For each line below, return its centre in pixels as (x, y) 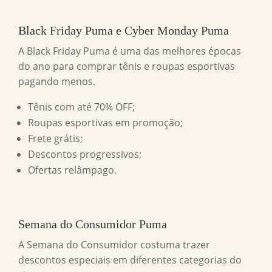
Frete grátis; (55, 139)
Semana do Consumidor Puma (93, 224)
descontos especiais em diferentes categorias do (130, 260)
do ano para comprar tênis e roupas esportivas (127, 66)
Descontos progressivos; (85, 155)
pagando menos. (57, 82)
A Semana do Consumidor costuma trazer (114, 245)
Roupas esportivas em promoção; (105, 123)
